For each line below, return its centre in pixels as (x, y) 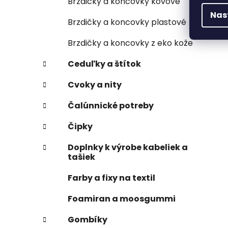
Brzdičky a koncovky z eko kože (130, 43)
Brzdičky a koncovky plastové (127, 22)
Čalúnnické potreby (111, 105)
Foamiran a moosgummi (122, 198)
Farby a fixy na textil (111, 178)
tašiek (81, 157)
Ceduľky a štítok (104, 64)
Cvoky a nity (95, 84)
